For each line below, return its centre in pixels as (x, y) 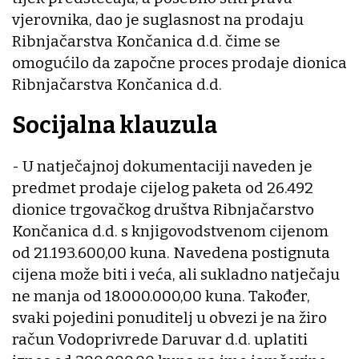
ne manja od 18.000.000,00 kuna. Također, (161, 296)
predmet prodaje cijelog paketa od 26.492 (163, 188)
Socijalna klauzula (115, 126)
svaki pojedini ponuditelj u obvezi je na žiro (169, 317)
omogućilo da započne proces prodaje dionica (179, 63)
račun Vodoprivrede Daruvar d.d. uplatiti (160, 339)
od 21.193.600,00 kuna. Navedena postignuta (171, 252)
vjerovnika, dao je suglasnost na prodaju (158, 20)
